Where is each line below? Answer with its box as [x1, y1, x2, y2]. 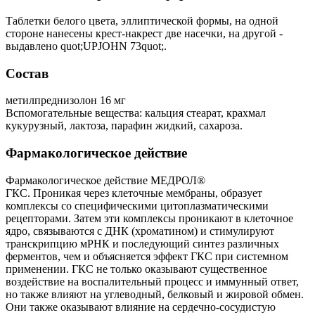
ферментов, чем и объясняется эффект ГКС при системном [6, 250, 288, 262]
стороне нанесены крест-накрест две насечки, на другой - [6, 27, 283, 39]
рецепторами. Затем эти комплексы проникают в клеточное [6, 212, 293, 224]
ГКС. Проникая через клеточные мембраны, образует [6, 186, 262, 199]
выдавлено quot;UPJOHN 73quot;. [6, 39, 167, 52]
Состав [6, 65, 49, 81]
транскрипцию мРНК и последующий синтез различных [6, 237, 279, 250]
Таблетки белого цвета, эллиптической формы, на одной [6, 14, 278, 27]
